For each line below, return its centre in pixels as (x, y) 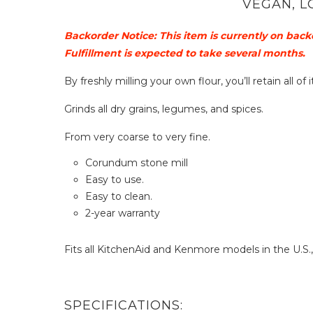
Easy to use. (115, 180)
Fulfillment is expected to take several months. (185, 53)
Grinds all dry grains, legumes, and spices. (165, 109)
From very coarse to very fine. (137, 137)
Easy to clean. (119, 197)
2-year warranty (124, 213)
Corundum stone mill (137, 163)
